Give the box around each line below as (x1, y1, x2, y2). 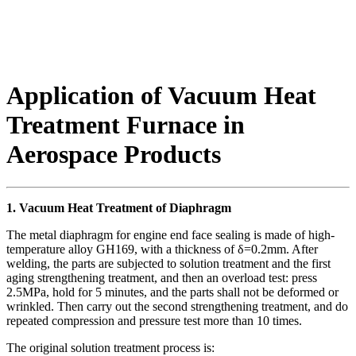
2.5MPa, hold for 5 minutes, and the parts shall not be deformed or (6, 284, 339, 299)
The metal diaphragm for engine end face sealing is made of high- (6, 227, 335, 242)
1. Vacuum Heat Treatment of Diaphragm (6, 200, 231, 215)
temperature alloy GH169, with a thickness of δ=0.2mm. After (6, 242, 318, 256)
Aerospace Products (6, 140, 221, 169)
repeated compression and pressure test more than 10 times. (6, 313, 302, 327)
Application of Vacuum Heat (6, 81, 316, 110)
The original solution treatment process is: (6, 340, 215, 354)
